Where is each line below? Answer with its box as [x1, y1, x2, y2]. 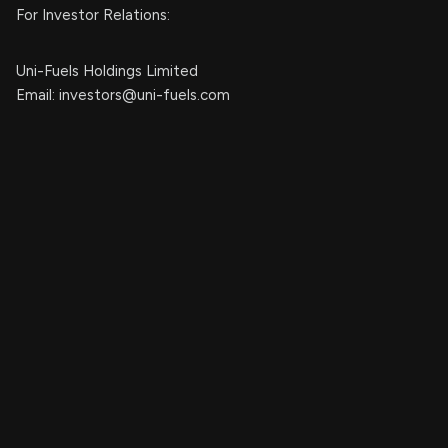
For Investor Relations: [16, 6, 170, 24]
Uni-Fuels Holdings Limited [16, 62, 198, 80]
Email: [16, 86, 59, 104]
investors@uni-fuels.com [59, 86, 230, 104]
